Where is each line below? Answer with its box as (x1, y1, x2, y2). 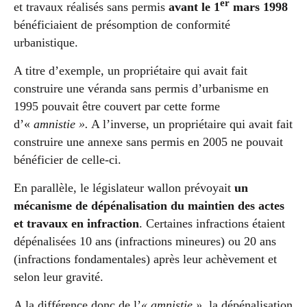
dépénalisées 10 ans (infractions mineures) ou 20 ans (14, 234, 276, 249)
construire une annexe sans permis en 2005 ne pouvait (14, 135, 283, 149)
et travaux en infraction (14, 217, 139, 231)
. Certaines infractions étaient (139, 217, 285, 231)
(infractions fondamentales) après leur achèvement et (14, 252, 277, 267)
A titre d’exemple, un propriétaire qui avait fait (14, 64, 247, 78)
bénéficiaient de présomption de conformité (14, 18, 230, 32)
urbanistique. (14, 36, 78, 50)
